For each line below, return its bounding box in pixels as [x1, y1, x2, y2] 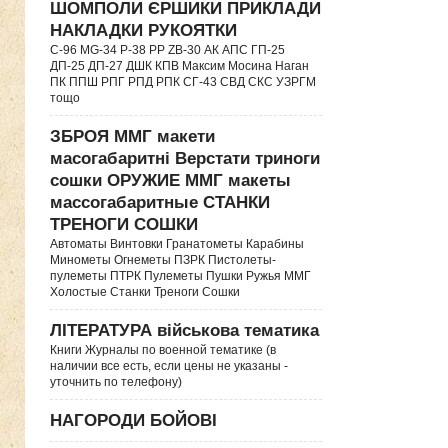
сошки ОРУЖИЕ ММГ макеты [50, 171, 291, 190]
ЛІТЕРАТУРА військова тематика [50, 321, 319, 340]
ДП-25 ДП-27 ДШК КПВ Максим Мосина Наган [50, 59, 309, 73]
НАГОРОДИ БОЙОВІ [50, 411, 217, 430]
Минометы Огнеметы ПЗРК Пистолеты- [50, 253, 276, 267]
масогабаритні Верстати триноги [50, 149, 320, 168]
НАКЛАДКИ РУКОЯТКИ [50, 21, 237, 40]
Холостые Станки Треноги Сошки [50, 285, 240, 299]
